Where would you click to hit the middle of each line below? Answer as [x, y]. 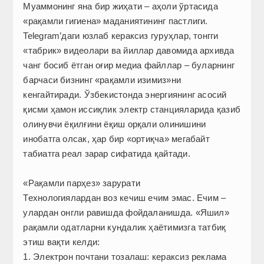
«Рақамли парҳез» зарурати [82, 183]
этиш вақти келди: [62, 242]
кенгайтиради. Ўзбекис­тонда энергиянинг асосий [125, 95]
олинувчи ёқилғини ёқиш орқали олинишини [115, 124]
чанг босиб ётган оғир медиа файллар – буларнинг [129, 65]
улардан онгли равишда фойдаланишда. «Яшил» [126, 213]
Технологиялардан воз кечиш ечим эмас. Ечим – [125, 198]
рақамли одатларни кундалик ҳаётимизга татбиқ [125, 227]
